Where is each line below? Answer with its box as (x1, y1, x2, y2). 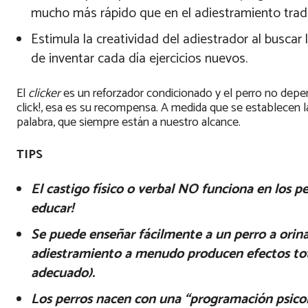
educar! (31, 197, 74, 221)
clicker (28, 83, 60, 104)
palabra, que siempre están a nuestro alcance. (16, 112, 241, 133)
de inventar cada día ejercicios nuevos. (31, 47, 247, 71)
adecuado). (31, 262, 95, 285)
